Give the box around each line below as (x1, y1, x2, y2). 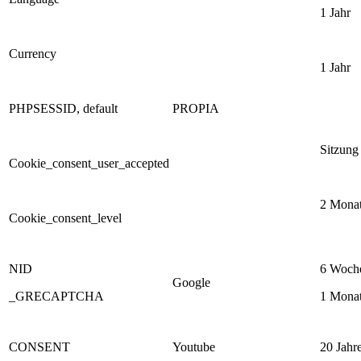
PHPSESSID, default (9, 101, 118, 115)
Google (172, 275, 210, 289)
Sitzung (320, 142, 359, 156)
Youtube (172, 339, 215, 354)
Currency (9, 46, 56, 60)
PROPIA (172, 101, 219, 115)
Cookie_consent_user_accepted (9, 156, 169, 170)
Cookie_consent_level (9, 210, 122, 225)
